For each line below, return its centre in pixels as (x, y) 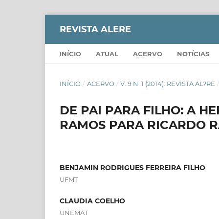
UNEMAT (74, 212)
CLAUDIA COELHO (92, 201)
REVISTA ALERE (95, 29)
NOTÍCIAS (193, 54)
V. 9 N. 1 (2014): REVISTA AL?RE (168, 83)
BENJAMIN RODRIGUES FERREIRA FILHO (132, 167)
